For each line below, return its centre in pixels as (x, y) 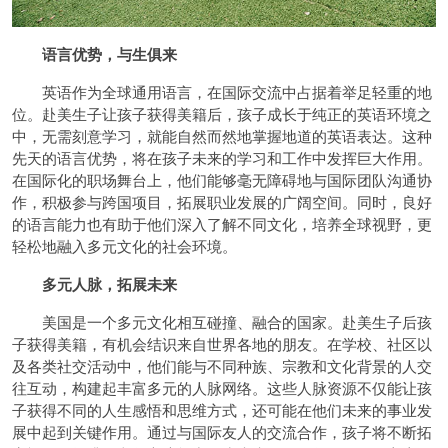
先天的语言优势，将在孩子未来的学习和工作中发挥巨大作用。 (222, 157)
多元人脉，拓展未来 (109, 283)
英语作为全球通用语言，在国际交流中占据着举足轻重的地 (222, 91)
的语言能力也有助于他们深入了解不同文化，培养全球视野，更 (222, 223)
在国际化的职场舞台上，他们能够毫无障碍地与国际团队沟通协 (222, 179)
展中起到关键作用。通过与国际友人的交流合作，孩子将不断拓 (222, 431)
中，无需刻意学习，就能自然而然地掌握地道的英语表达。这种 (222, 135)
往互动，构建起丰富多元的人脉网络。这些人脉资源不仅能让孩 (222, 387)
